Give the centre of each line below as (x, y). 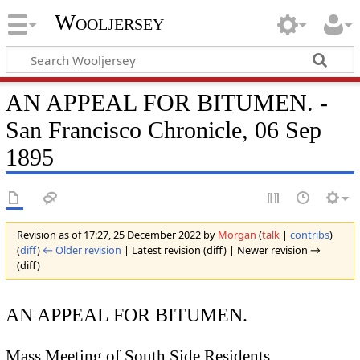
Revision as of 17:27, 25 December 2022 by (117, 235)
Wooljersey (109, 22)
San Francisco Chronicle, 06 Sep (163, 130)
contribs (309, 235)
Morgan (237, 235)
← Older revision (82, 250)
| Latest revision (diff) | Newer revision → (221, 250)
